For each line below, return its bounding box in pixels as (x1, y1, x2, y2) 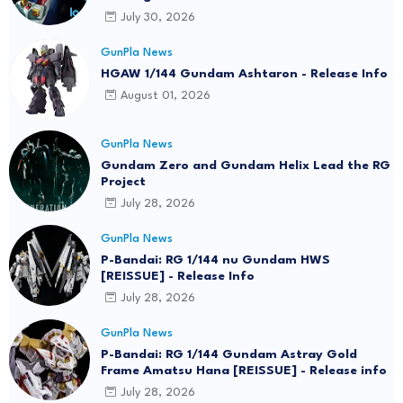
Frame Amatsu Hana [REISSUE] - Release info (101, 363, 387, 377)
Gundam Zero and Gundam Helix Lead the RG (101, 158, 390, 172)
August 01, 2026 (121, 90, 210, 103)
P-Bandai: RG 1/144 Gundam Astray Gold (101, 347, 357, 361)
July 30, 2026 (121, 12, 195, 24)
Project (101, 175, 146, 188)
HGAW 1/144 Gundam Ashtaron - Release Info (101, 67, 388, 80)
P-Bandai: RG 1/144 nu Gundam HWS (101, 253, 330, 266)
